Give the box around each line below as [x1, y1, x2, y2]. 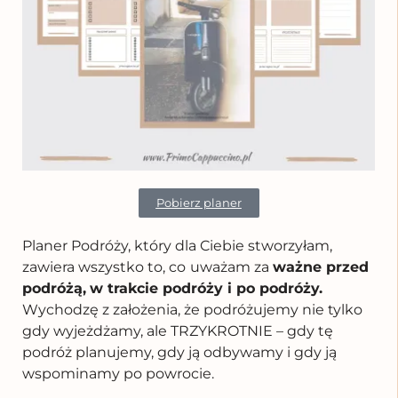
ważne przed [273, 258, 369, 275]
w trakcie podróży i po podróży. [90, 279, 322, 297]
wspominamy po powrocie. [22, 364, 214, 382]
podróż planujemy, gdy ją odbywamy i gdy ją [22, 343, 337, 361]
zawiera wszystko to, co [22, 258, 186, 275]
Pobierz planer [155, 195, 242, 210]
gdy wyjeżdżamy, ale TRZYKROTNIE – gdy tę [22, 322, 333, 339]
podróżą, [22, 279, 86, 297]
